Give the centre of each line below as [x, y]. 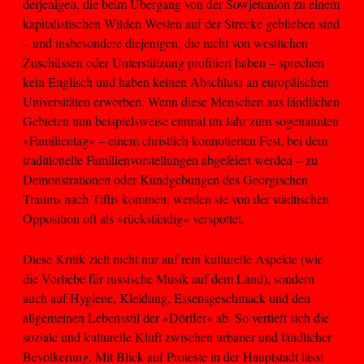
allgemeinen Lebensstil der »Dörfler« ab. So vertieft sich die [176, 318]
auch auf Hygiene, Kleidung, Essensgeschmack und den [167, 298]
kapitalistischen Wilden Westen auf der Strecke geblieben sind [181, 23]
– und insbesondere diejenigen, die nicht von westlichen [165, 42]
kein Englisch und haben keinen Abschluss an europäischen [176, 81]
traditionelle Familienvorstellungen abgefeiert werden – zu [170, 159]
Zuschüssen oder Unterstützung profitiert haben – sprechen [173, 62]
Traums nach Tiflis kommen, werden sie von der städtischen [176, 198]
